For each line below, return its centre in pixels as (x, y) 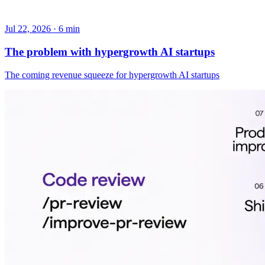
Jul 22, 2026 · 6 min (42, 29)
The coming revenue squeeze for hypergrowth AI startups (112, 75)
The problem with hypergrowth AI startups (110, 52)
